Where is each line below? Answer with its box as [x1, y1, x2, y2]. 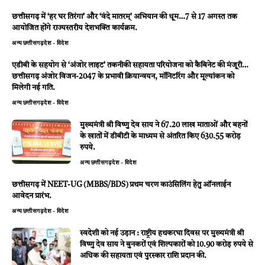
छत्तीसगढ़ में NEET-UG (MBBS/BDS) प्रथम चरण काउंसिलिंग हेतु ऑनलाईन [12, 180, 231, 189]
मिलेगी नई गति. [12, 83, 55, 92]
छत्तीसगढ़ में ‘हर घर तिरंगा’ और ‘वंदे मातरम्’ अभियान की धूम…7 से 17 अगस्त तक [12, 12, 237, 21]
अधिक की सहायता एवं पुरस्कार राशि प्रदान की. [80, 251, 206, 260]
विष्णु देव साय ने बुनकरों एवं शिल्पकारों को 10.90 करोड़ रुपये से [80, 240, 253, 248]
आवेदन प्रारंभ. [12, 192, 51, 200]
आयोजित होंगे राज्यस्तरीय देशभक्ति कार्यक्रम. [12, 24, 137, 32]
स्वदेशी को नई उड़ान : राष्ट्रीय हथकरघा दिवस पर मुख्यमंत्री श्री [80, 229, 244, 237]
